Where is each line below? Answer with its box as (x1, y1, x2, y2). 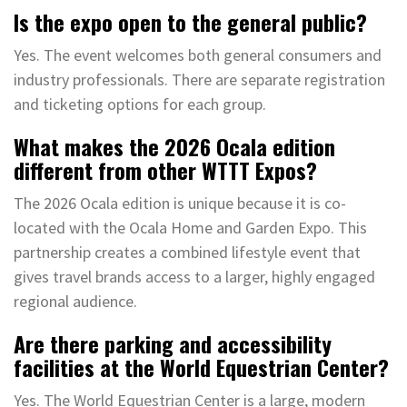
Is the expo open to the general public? (14, 5, 367, 38)
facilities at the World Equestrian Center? (14, 350, 389, 383)
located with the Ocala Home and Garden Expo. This (14, 216, 367, 238)
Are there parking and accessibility (14, 326, 332, 360)
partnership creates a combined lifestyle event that (14, 241, 361, 263)
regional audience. (14, 290, 137, 312)
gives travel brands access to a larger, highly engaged (14, 265, 375, 287)
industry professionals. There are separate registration (14, 68, 385, 90)
